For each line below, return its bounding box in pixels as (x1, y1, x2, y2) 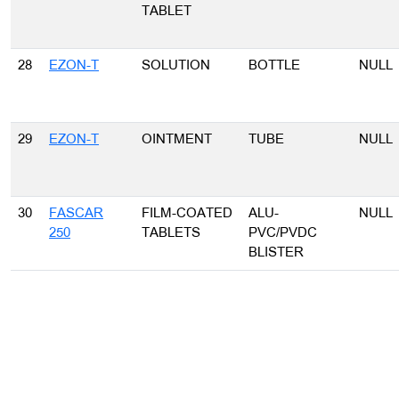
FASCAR (49, 204, 103, 224)
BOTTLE (248, 56, 300, 76)
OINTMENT (142, 130, 212, 150)
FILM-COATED (142, 204, 232, 224)
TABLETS (142, 224, 200, 243)
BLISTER (248, 243, 304, 263)
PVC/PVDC (248, 224, 317, 243)
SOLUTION (142, 56, 210, 76)
